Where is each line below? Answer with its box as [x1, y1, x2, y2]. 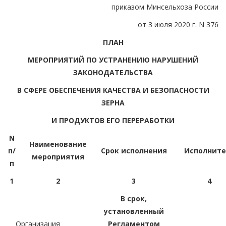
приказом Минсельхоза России [111, 2, 218, 12]
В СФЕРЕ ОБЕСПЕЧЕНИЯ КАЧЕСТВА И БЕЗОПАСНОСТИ [17, 85, 209, 95]
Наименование [29, 139, 87, 149]
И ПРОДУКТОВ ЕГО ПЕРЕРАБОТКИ [51, 115, 175, 125]
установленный [103, 206, 164, 216]
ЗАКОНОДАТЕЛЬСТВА [73, 67, 153, 77]
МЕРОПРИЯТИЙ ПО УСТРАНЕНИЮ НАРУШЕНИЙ [28, 54, 198, 65]
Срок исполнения [100, 145, 167, 155]
